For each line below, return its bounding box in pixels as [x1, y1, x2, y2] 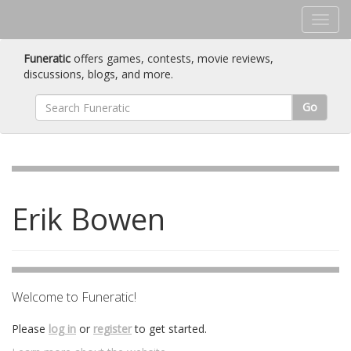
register [93, 321, 132, 336]
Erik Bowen [12, 198, 165, 239]
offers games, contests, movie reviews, [71, 51, 273, 66]
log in [49, 321, 76, 336]
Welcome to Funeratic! [12, 288, 136, 306]
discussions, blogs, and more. [24, 67, 173, 81]
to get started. [132, 321, 207, 336]
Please [12, 321, 49, 336]
